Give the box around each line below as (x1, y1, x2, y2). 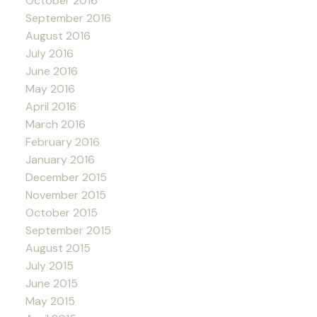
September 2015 (25, 222, 111, 238)
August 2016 (25, 28, 91, 43)
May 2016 (25, 81, 75, 96)
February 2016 (25, 134, 100, 149)
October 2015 (25, 204, 98, 220)
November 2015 (25, 187, 106, 202)
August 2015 (25, 240, 91, 255)
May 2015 (25, 293, 75, 309)
